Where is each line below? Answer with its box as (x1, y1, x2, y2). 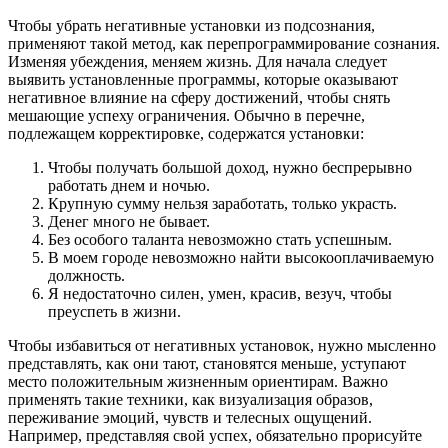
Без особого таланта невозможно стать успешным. (48, 231, 392, 249)
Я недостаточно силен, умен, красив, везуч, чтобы (48, 285, 392, 303)
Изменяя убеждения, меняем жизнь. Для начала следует (8, 53, 387, 71)
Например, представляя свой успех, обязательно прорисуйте (8, 427, 422, 445)
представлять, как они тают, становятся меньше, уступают (8, 355, 406, 373)
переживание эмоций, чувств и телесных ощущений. (8, 409, 372, 427)
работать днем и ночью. (48, 177, 210, 195)
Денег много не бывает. (48, 213, 210, 231)
